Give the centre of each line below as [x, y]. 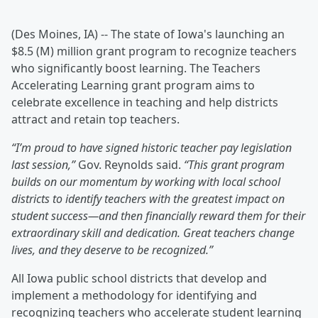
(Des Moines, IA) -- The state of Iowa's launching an [148, 34]
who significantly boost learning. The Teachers [136, 68]
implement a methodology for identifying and [134, 296]
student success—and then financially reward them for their [158, 216]
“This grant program [234, 165]
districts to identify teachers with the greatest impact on [148, 199]
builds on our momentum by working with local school [146, 182]
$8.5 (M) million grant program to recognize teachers [154, 51]
